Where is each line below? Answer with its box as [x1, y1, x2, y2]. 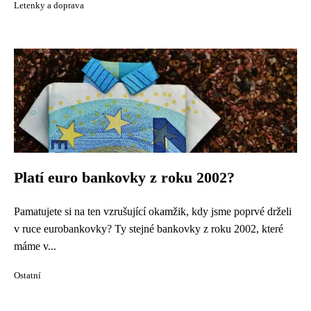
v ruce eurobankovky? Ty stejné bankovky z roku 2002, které [14, 223, 283, 235]
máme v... [14, 240, 56, 252]
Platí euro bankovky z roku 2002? [14, 169, 235, 186]
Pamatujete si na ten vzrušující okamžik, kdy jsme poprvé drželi [14, 205, 292, 217]
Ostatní [14, 271, 41, 280]
